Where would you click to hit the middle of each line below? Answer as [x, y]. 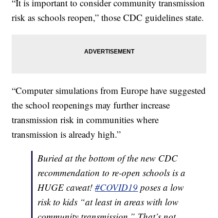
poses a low [161, 187]
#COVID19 [117, 187]
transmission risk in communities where [85, 120]
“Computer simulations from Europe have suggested [109, 91]
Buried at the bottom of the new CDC [108, 158]
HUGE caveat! [66, 187]
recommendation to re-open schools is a [112, 173]
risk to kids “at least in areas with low [108, 202]
